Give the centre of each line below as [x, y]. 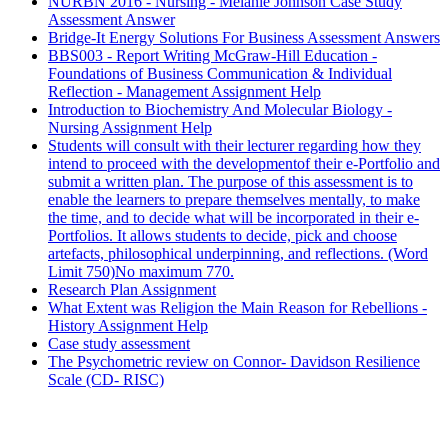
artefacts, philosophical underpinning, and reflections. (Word [238, 254]
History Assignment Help [128, 326]
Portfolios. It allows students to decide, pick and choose [222, 236]
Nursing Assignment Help [130, 128]
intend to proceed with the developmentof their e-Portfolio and [244, 164]
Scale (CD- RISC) [106, 380]
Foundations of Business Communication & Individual [220, 74]
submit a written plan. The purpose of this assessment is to [230, 182]
